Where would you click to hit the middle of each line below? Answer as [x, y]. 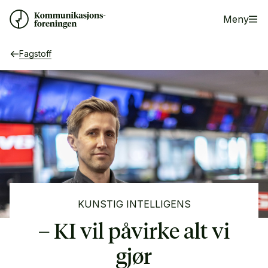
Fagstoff [35, 54]
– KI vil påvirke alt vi [134, 232]
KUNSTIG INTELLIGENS [134, 204]
